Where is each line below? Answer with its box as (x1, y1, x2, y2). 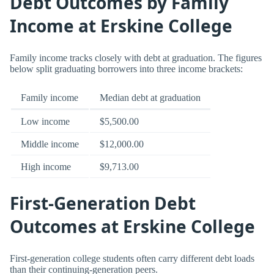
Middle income (21, 139, 79, 150)
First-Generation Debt (10, 191, 196, 215)
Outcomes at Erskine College (10, 214, 255, 238)
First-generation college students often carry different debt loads (10, 253, 254, 264)
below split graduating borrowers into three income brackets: (10, 64, 243, 75)
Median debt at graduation (100, 92, 201, 103)
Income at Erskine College (10, 13, 232, 37)
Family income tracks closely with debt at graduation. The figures (10, 53, 262, 64)
